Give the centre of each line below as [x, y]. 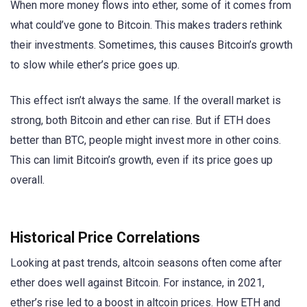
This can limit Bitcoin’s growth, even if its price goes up [142, 160]
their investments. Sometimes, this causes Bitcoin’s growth [151, 45]
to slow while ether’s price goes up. [95, 65]
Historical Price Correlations [105, 237]
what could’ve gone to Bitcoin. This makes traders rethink [146, 25]
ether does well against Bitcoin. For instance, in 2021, [137, 282]
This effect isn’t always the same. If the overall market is [146, 101]
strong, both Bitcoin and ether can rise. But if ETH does [140, 121]
